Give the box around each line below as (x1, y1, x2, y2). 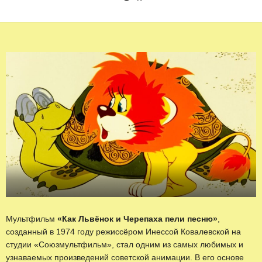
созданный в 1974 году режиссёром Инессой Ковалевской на (6, 226, 241, 236)
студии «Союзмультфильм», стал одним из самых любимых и (6, 239, 243, 249)
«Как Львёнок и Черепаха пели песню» (57, 213, 218, 223)
